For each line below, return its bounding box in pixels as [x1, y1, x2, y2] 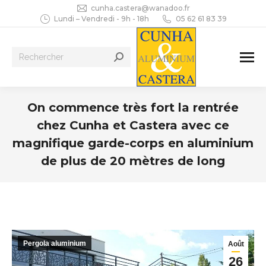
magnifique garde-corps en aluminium [12, 136, 254, 150]
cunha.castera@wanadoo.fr [91, 4, 190, 12]
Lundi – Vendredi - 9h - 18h [54, 14, 149, 23]
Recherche [12, 49, 52, 60]
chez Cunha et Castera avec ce [37, 118, 229, 132]
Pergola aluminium [23, 239, 86, 248]
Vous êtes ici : [133, 172, 185, 183]
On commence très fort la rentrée [27, 100, 239, 115]
